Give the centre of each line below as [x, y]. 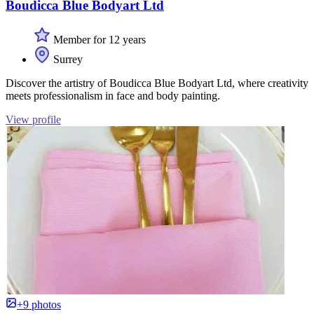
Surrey [67, 59]
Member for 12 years [98, 39]
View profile [33, 119]
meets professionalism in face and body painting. [113, 95]
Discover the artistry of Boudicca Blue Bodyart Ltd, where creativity [157, 83]
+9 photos [39, 304]
